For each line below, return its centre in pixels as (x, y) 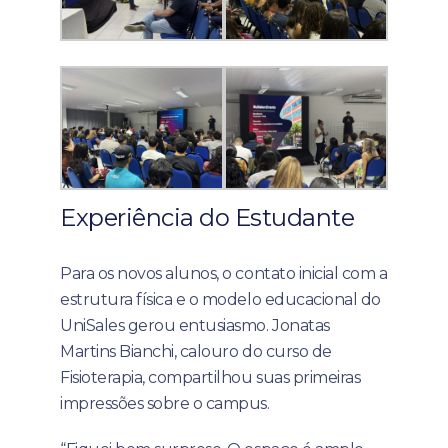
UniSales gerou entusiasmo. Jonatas (195, 326)
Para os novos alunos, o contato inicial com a (224, 274)
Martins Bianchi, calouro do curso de (196, 352)
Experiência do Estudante (207, 218)
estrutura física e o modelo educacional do (220, 300)
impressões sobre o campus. (165, 404)
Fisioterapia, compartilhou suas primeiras (210, 378)
